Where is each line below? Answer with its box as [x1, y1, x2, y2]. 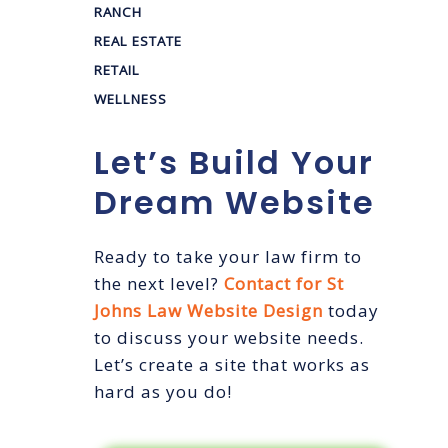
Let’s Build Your [94, 140, 374, 186]
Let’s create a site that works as [94, 353, 370, 377]
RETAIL [94, 61, 140, 80]
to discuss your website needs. [94, 326, 364, 350]
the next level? [94, 272, 224, 296]
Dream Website [94, 180, 375, 226]
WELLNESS [94, 90, 167, 109]
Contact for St [224, 272, 344, 296]
